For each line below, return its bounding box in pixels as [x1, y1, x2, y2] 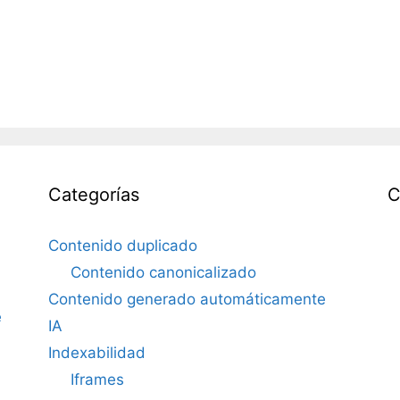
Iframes [71, 370, 125, 388]
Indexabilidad [47, 343, 146, 362]
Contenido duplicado [47, 236, 197, 254]
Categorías [47, 183, 139, 205]
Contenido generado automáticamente [47, 289, 326, 308]
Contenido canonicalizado [71, 262, 257, 281]
